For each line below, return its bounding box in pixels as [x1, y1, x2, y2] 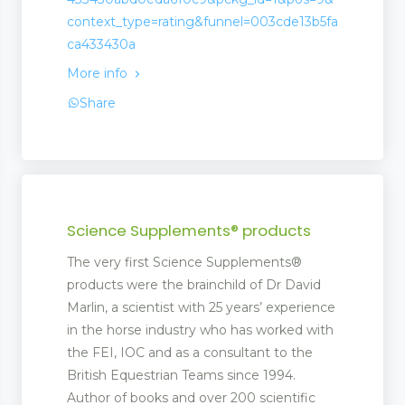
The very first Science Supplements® [67, 254, 302, 271]
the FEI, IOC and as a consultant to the [67, 344, 313, 362]
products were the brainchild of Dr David [67, 277, 321, 294]
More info [67, 65, 131, 82]
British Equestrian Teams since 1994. [67, 367, 296, 384]
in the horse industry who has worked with [67, 322, 334, 339]
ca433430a [67, 36, 136, 53]
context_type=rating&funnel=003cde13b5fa [67, 14, 338, 31]
